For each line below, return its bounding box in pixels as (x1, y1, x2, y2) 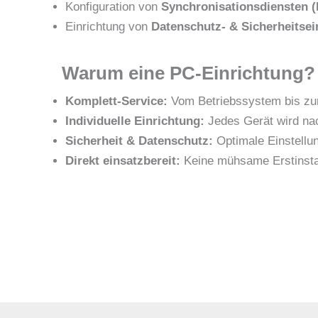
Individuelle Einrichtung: (65, 114, 204, 128)
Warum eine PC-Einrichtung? (62, 62, 315, 84)
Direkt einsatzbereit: (65, 153, 180, 168)
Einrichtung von (65, 20, 151, 34)
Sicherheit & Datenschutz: (65, 133, 213, 148)
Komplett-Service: (65, 94, 168, 108)
